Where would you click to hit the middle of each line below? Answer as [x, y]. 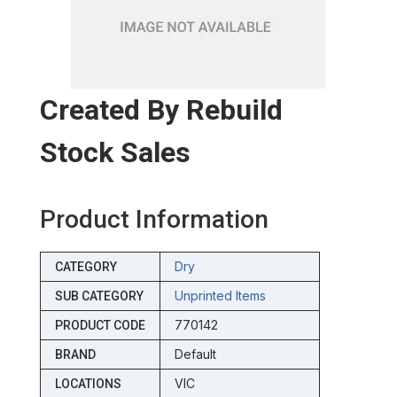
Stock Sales [115, 153]
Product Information [154, 220]
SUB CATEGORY [99, 296]
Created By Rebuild [161, 110]
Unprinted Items [220, 296]
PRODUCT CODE [100, 326]
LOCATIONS [88, 384]
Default [195, 354]
